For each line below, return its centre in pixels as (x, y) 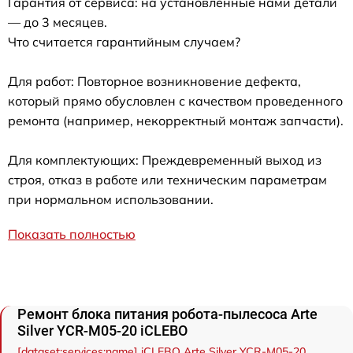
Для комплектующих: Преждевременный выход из (165, 160)
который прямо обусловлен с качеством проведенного (175, 100)
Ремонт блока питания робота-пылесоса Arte (167, 314)
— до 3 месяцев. (58, 22)
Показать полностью (72, 234)
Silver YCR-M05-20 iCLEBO (102, 330)
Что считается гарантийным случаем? (124, 41)
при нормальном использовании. (111, 199)
